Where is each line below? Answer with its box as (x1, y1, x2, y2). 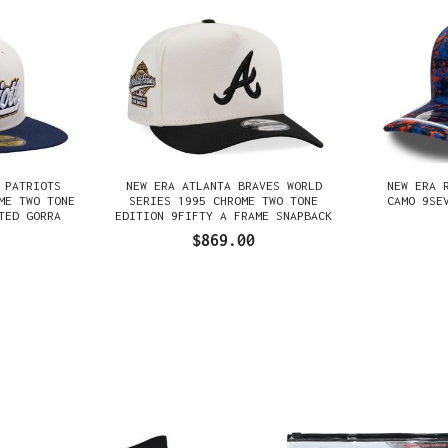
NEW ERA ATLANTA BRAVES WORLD (125, 177, 322, 193)
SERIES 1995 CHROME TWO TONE (129, 192, 319, 208)
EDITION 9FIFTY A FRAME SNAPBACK (115, 207, 333, 223)
